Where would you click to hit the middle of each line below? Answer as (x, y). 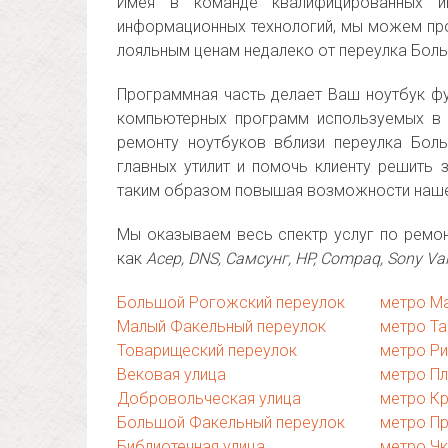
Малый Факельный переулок (221, 326)
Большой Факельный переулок (231, 422)
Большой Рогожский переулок (231, 302)
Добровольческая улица (209, 398)
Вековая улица (171, 374)
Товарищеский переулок (207, 350)
